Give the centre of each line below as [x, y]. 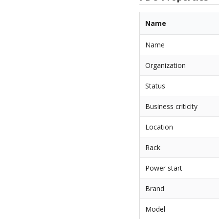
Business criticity [172, 107]
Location [159, 127]
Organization [166, 66]
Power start [164, 168]
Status [155, 86]
